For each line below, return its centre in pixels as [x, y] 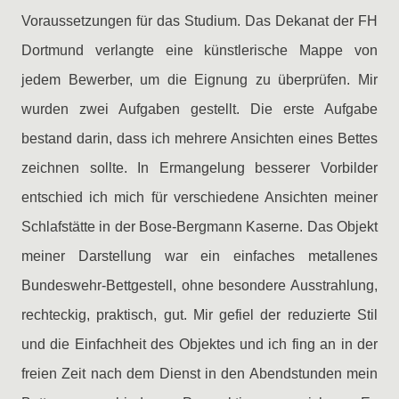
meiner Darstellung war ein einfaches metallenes [199, 256]
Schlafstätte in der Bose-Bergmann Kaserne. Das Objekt [199, 227]
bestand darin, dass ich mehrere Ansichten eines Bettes [199, 138]
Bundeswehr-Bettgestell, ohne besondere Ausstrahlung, [199, 285]
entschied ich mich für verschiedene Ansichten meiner [199, 197]
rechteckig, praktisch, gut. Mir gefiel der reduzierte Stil [199, 315]
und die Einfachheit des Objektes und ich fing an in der [199, 344]
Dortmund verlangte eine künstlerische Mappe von [199, 50]
